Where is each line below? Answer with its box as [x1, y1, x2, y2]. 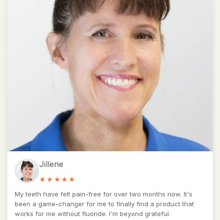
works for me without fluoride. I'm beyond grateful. [15, 209, 170, 218]
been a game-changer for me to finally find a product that [15, 199, 194, 208]
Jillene [39, 159, 63, 169]
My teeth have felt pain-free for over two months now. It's [15, 190, 192, 198]
